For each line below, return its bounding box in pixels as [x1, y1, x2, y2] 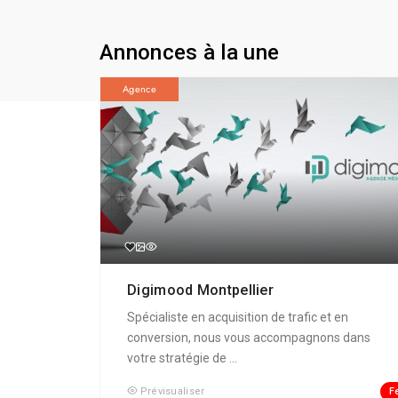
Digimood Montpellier [127, 282, 278, 299]
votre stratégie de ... [127, 351, 237, 366]
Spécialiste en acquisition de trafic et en [127, 310, 348, 325]
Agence [123, 82, 156, 97]
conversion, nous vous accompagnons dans [127, 330, 370, 346]
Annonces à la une [99, 40, 280, 66]
